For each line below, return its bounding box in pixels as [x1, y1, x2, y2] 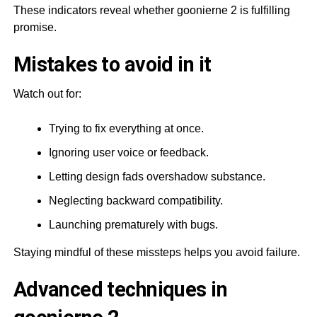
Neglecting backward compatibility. [48, 194, 223, 207]
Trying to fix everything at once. [48, 122, 204, 134]
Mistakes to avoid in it [13, 52, 212, 76]
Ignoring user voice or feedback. [48, 146, 209, 158]
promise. [13, 21, 57, 33]
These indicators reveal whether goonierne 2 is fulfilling [13, 4, 290, 16]
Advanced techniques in [13, 277, 227, 301]
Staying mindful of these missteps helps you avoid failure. [13, 246, 300, 258]
